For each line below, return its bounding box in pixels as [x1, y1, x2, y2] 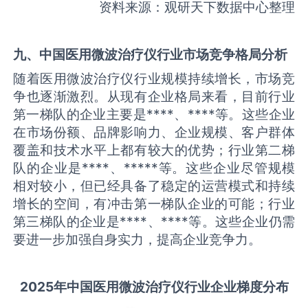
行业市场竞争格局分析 [157, 45, 288, 63]
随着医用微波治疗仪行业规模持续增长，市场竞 [13, 70, 295, 87]
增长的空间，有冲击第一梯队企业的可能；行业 [13, 195, 295, 212]
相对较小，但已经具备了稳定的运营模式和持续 [13, 177, 295, 195]
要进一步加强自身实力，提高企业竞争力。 [13, 231, 262, 248]
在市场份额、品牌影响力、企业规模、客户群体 [13, 124, 295, 141]
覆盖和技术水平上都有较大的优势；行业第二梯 [13, 142, 295, 159]
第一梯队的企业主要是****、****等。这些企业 [13, 106, 295, 123]
